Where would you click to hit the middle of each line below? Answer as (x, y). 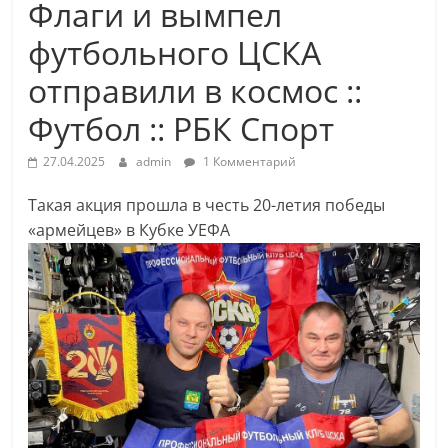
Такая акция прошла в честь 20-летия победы (207, 205)
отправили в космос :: (195, 90)
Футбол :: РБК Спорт (181, 128)
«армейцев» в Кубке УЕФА (129, 230)
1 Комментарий (248, 161)
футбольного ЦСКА (175, 52)
